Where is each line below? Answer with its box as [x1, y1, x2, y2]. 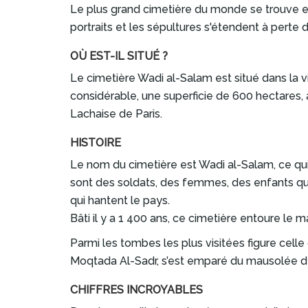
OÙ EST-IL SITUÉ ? [70, 49, 168, 63]
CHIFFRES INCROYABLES [70, 283, 203, 296]
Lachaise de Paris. [70, 107, 162, 120]
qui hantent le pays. [70, 194, 170, 207]
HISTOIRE [70, 136, 121, 149]
